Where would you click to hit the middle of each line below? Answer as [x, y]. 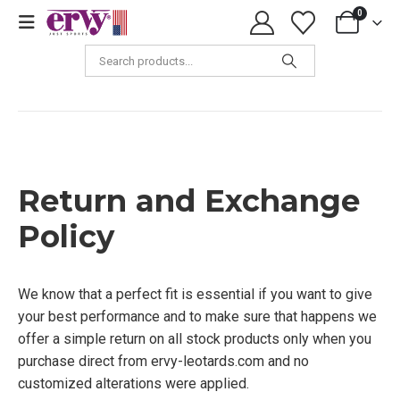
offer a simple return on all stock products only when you [195, 339]
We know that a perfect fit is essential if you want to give [195, 294]
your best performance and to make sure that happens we [197, 317]
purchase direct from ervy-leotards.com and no [163, 361]
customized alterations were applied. [133, 383]
